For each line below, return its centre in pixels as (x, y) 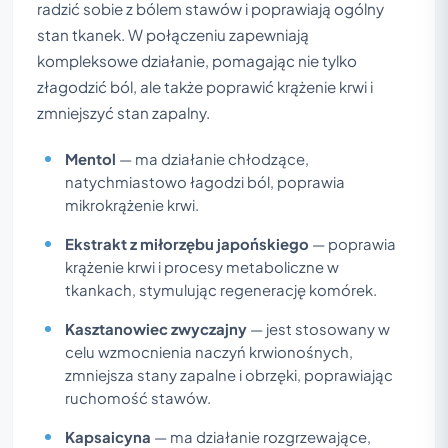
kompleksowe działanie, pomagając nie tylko (197, 60)
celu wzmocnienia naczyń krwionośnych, (209, 351)
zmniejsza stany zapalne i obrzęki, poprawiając (229, 374)
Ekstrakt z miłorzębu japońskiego (187, 243)
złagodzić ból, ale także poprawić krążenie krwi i (205, 86)
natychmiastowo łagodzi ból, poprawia (205, 181)
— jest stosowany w (318, 328)
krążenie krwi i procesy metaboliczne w (202, 266)
